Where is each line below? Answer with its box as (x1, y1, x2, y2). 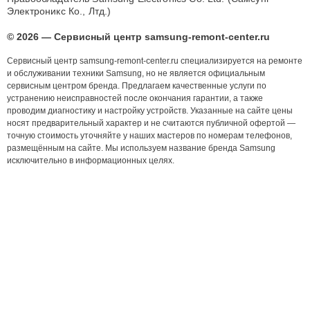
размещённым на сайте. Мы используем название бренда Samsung (7, 143, 275, 154)
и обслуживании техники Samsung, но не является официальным (7, 69, 265, 79)
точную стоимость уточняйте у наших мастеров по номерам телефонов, (7, 131, 292, 141)
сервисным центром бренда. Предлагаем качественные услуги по (7, 81, 266, 91)
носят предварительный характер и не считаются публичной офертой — (7, 118, 295, 129)
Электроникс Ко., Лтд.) (7, 6, 111, 17)
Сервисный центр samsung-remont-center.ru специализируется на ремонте (7, 56, 302, 66)
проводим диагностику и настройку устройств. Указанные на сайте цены (7, 106, 293, 116)
